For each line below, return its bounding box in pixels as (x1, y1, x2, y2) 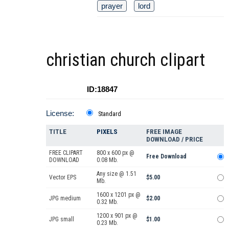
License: (46, 108, 74, 118)
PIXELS (97, 127, 118, 135)
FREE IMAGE (146, 127, 182, 135)
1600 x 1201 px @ (97, 191, 141, 198)
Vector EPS (49, 173, 76, 181)
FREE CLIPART (49, 149, 83, 156)
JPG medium (49, 194, 81, 202)
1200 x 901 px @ (97, 212, 138, 219)
